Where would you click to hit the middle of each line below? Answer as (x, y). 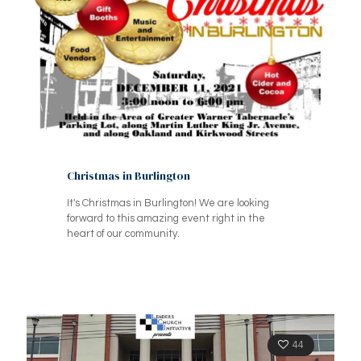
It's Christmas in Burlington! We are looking (168, 203)
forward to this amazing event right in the (166, 218)
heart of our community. (123, 233)
